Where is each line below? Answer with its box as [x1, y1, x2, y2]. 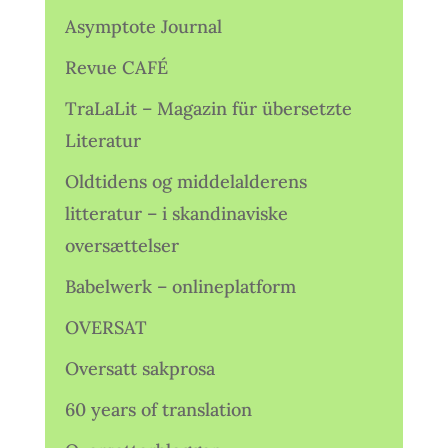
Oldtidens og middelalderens [64, 170, 307, 193]
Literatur [64, 129, 141, 152]
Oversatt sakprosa [64, 357, 215, 380]
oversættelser [64, 234, 179, 257]
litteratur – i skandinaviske [64, 202, 288, 225]
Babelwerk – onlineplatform [64, 275, 296, 298]
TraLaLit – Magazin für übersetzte [64, 97, 352, 120]
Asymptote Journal [64, 15, 222, 38]
